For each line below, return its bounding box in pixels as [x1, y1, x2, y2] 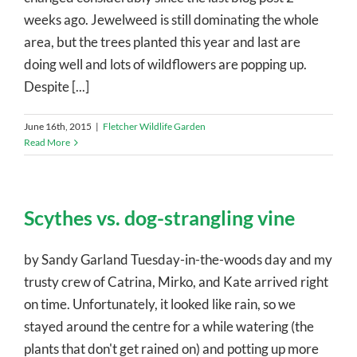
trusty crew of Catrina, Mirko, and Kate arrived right [24, 273, 328, 290]
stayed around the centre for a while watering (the [24, 317, 314, 335]
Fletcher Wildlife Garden [103, 120, 206, 132]
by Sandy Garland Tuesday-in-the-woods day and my [24, 250, 332, 268]
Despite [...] [24, 77, 89, 95]
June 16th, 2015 [24, 120, 92, 132]
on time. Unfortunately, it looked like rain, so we [24, 295, 296, 312]
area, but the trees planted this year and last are [24, 33, 300, 50]
